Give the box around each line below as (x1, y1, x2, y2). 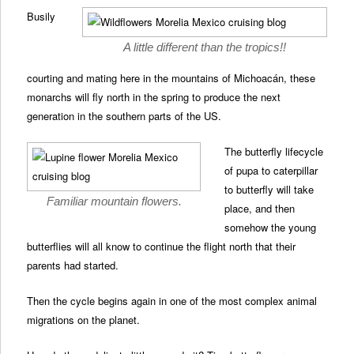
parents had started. (27, 258, 119, 273)
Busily (27, 9, 56, 24)
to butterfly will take (224, 182, 314, 198)
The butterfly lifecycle (224, 144, 324, 160)
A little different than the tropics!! (122, 40, 286, 55)
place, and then (224, 201, 296, 217)
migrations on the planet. (27, 312, 141, 328)
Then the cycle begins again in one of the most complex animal (27, 293, 318, 309)
